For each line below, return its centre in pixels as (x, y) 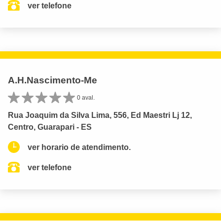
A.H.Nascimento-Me (53, 80)
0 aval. (86, 97)
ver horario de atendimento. (79, 147)
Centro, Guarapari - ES (50, 127)
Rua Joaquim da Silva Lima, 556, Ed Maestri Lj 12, (100, 115)
